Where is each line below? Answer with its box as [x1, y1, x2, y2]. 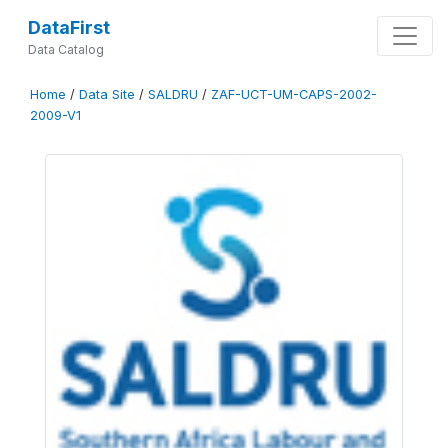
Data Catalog [27, 42, 104, 57]
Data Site [79, 87, 135, 102]
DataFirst [27, 17, 110, 38]
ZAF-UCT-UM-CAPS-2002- [211, 87, 377, 102]
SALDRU [148, 87, 198, 102]
